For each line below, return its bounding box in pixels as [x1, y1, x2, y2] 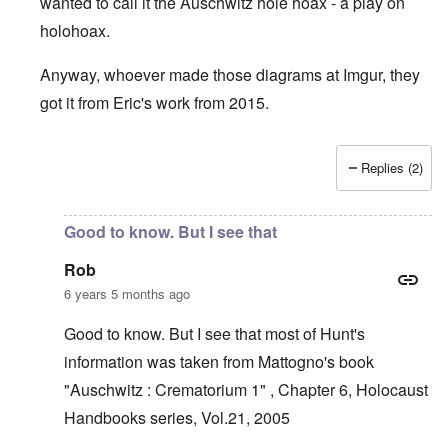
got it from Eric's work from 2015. [40, 91, 269, 115]
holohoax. [40, 19, 110, 43]
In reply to [39, 168, 112, 192]
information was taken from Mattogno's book [64, 350, 374, 374]
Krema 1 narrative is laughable [112, 168, 329, 192]
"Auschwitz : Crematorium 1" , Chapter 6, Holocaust [64, 378, 428, 402]
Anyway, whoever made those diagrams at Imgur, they [40, 63, 420, 87]
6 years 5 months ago [64, 284, 190, 304]
